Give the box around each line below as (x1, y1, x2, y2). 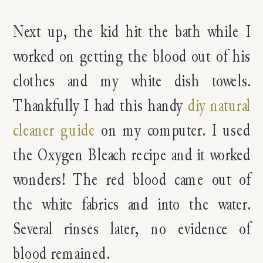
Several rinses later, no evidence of (13, 219, 251, 238)
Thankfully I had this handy (13, 96, 188, 114)
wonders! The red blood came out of (13, 170, 251, 188)
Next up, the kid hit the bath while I (13, 22, 251, 41)
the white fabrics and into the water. (13, 194, 251, 213)
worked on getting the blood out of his (13, 46, 251, 65)
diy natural (188, 96, 251, 114)
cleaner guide (13, 120, 95, 139)
